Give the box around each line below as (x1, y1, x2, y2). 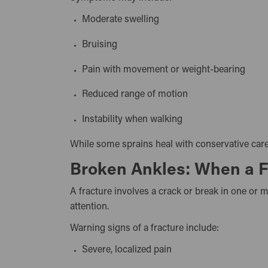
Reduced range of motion (82, 90, 193, 100)
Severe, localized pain (82, 245, 177, 255)
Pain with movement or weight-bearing (82, 65, 251, 75)
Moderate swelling (82, 14, 165, 25)
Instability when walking (82, 115, 188, 125)
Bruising (82, 39, 123, 50)
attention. (70, 202, 109, 212)
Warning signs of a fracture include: (70, 224, 219, 234)
